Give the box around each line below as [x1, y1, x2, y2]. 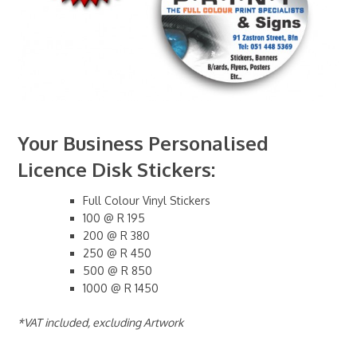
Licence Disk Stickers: [18, 157, 216, 182]
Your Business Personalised [18, 131, 269, 156]
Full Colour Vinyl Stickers [83, 194, 211, 208]
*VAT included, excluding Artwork [18, 316, 184, 330]
